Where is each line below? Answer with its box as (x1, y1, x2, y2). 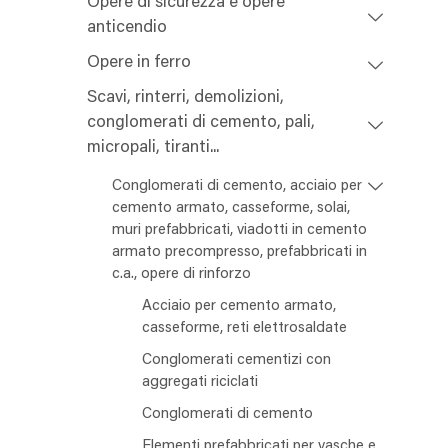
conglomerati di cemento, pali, (87, 115, 315, 133)
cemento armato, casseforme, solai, (112, 201, 350, 217)
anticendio (87, 20, 167, 38)
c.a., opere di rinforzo (112, 267, 251, 283)
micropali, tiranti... (87, 140, 219, 158)
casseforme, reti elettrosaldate (142, 321, 347, 337)
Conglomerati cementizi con (142, 353, 331, 369)
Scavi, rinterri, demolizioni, (87, 90, 284, 108)
